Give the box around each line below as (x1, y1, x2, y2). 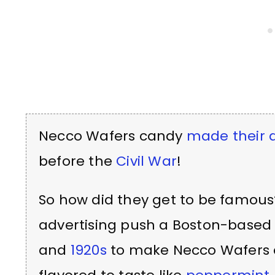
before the (39, 152, 117, 171)
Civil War (116, 152, 177, 171)
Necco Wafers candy (39, 126, 187, 145)
